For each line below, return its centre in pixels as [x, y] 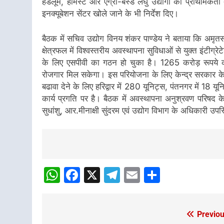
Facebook [117, 175]
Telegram [156, 175]
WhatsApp [99, 175]
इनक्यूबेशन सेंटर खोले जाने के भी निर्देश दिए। [110, 14]
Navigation [85, 167]
